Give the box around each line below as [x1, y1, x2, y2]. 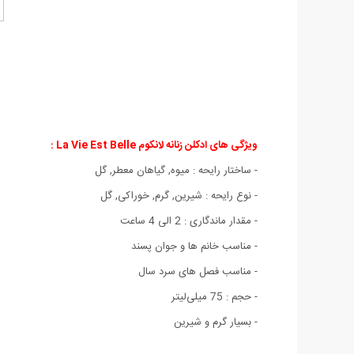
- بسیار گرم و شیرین [174, 313, 258, 331]
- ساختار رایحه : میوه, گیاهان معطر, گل [95, 161, 258, 179]
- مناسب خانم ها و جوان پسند [131, 237, 258, 255]
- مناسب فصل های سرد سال [138, 262, 258, 281]
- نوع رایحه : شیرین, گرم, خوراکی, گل [100, 186, 258, 205]
